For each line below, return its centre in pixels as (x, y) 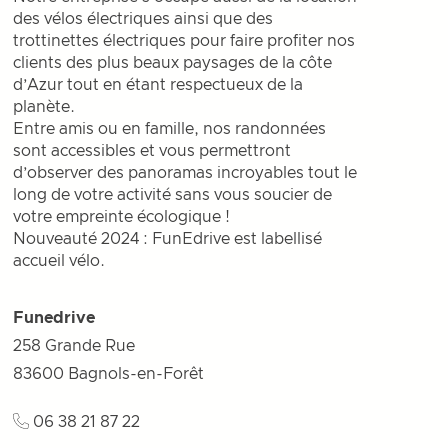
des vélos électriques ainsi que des (143, 19)
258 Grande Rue (74, 346)
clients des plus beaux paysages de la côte (173, 63)
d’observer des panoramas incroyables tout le (185, 173)
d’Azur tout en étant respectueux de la (158, 85)
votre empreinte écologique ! (122, 217)
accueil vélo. (59, 261)
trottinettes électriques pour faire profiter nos (184, 41)
